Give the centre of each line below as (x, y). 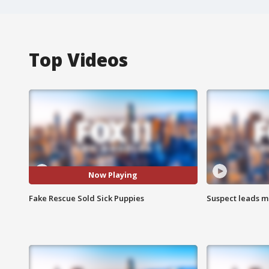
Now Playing (113, 175)
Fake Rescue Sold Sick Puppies (86, 198)
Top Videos (78, 59)
